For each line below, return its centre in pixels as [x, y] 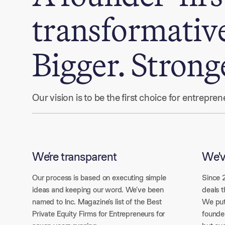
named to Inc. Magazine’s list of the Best [97, 202]
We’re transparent [75, 156]
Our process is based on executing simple [99, 178]
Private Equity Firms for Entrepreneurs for [99, 214]
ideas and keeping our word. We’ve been [98, 190]
